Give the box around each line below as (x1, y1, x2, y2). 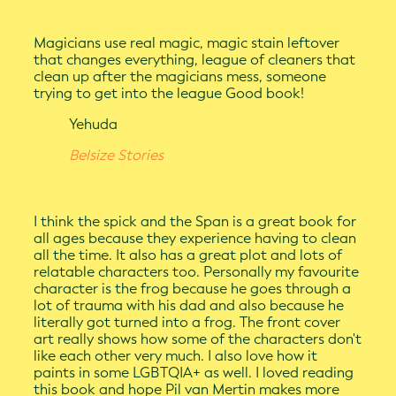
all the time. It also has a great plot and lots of (34, 247, 343, 264)
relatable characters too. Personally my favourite (34, 263, 360, 281)
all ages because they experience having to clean (34, 230, 357, 247)
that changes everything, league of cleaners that (34, 51, 356, 69)
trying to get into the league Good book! (34, 85, 305, 103)
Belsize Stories (69, 147, 164, 164)
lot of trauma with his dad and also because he (34, 297, 345, 315)
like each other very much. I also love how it (34, 347, 318, 365)
